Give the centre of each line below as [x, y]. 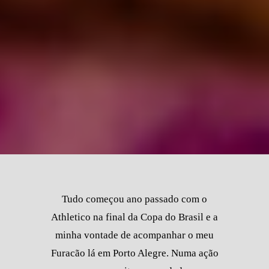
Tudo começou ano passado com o [134, 199]
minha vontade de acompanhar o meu [134, 235]
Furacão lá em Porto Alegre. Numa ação [134, 253]
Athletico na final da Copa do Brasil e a [134, 217]
